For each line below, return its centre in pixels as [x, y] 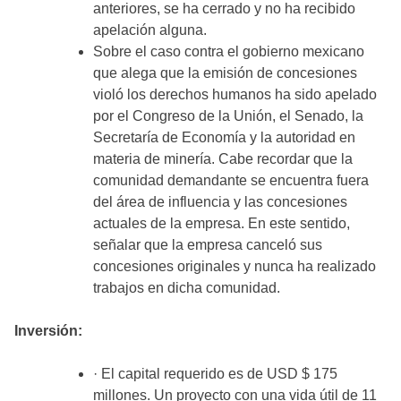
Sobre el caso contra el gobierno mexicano [229, 52]
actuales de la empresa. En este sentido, [222, 224]
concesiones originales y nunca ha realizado [235, 267]
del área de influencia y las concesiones [220, 202]
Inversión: [48, 331]
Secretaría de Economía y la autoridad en [224, 138]
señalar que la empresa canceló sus [208, 245]
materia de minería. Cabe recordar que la [223, 159]
